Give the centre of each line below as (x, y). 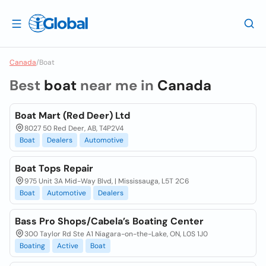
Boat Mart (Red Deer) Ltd (72, 115)
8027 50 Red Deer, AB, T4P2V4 (74, 128)
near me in (117, 85)
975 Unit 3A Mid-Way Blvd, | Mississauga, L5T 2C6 (107, 181)
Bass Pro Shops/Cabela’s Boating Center (109, 221)
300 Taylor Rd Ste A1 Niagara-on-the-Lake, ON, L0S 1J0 (116, 234)
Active (68, 246)
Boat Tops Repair (54, 168)
